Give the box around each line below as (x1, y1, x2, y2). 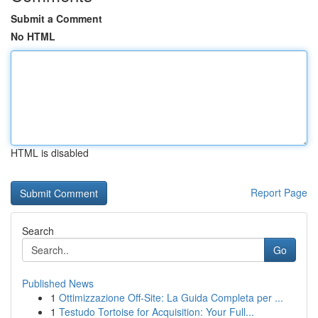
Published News (22, 276, 94, 290)
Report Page (251, 185, 307, 199)
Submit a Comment (11, 11, 102, 26)
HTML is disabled (11, 146, 89, 160)
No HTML (11, 29, 55, 43)
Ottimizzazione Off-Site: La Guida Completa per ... (59, 290, 283, 305)
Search (22, 224, 54, 238)
